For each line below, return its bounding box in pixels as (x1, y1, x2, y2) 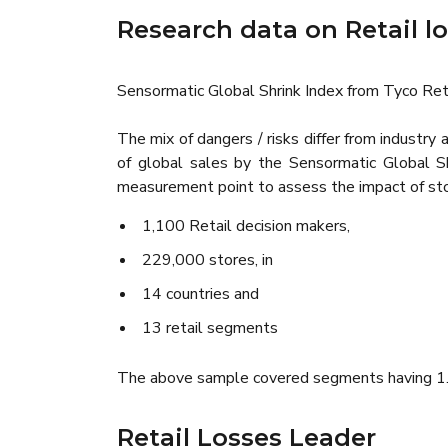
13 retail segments (142, 317, 278, 339)
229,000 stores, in (142, 249, 273, 271)
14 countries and (142, 283, 259, 305)
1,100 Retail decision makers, (142, 215, 350, 237)
